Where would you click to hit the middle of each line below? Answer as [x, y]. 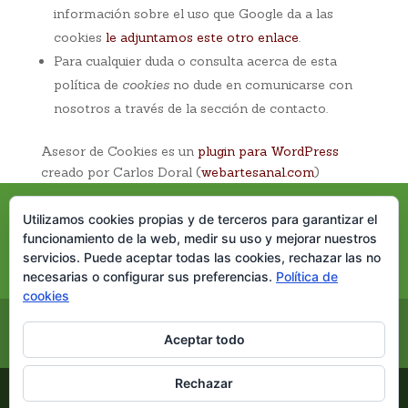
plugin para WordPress [268, 151]
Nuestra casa [162, 323]
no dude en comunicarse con [260, 85]
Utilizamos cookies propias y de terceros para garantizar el [200, 219]
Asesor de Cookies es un [119, 151]
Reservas [141, 344]
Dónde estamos [275, 323]
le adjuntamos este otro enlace [202, 37]
